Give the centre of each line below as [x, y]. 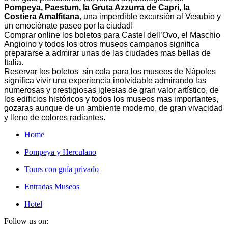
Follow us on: [26, 221]
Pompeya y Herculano [60, 152]
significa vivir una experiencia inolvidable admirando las [105, 80]
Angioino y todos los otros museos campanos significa [102, 44]
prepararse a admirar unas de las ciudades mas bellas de [107, 53]
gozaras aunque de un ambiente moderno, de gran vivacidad [113, 108]
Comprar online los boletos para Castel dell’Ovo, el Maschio [112, 35]
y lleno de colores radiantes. [55, 117]
